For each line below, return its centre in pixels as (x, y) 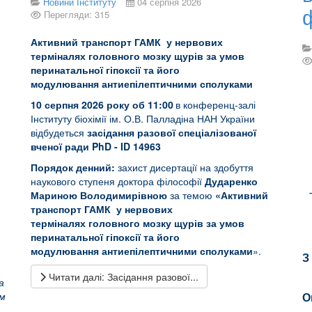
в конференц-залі (216, 104)
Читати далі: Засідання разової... (122, 276)
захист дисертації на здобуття (184, 167)
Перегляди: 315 (77, 14)
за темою (191, 195)
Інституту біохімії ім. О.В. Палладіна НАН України (143, 118)
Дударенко (231, 181)
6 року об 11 (128, 104)
